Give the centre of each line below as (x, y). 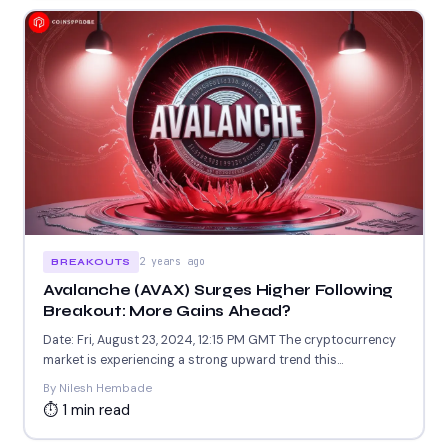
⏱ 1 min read (86, 409)
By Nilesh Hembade (97, 388)
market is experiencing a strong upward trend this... (193, 359)
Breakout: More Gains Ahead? (167, 310)
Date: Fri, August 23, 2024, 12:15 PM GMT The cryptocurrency (219, 339)
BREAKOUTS (91, 261)
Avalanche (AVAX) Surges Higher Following (218, 289)
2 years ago (172, 261)
